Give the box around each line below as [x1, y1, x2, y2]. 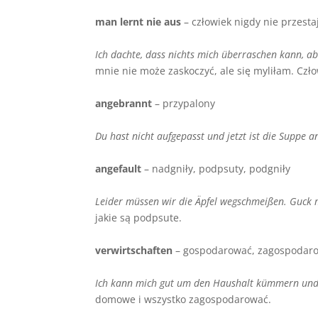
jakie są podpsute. [95, 210, 185, 224]
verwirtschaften [95, 243, 173, 257]
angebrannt [95, 96, 155, 110]
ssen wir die [140, 194, 196, 208]
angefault [95, 161, 142, 175]
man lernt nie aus [95, 14, 185, 28]
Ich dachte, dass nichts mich [95, 47, 222, 61]
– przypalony [155, 96, 219, 110]
